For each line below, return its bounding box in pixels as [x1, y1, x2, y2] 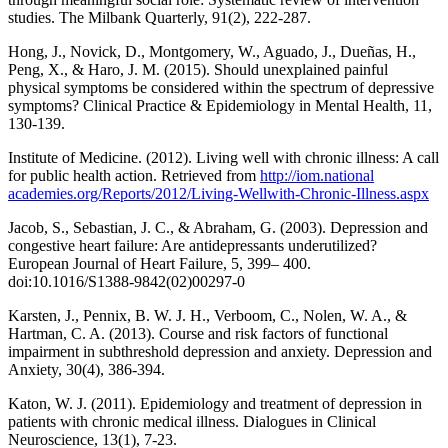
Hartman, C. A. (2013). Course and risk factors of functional [8, 325, 388, 343]
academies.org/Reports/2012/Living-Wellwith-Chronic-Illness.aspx [8, 185, 429, 203]
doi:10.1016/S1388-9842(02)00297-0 [8, 273, 245, 291]
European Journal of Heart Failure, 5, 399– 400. [8, 255, 311, 273]
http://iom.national [260, 167, 374, 185]
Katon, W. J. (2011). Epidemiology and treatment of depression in [8, 395, 422, 413]
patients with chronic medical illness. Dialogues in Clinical [8, 413, 376, 431]
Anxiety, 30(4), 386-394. [8, 361, 165, 379]
